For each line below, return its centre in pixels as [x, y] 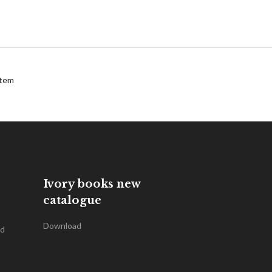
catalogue [72, 200]
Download [62, 226]
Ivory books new [92, 184]
